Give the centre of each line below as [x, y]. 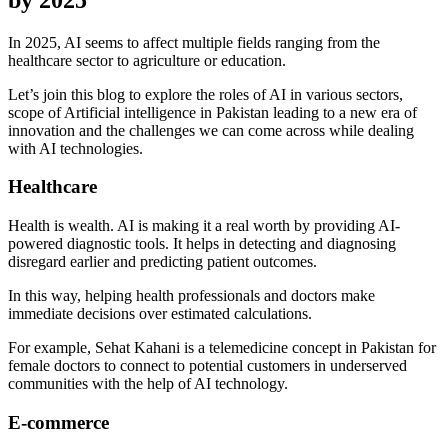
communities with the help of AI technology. [148, 384]
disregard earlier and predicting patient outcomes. [162, 262]
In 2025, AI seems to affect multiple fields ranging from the [194, 42]
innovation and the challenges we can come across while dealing [211, 130]
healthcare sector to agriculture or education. [147, 60]
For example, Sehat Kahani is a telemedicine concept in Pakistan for [222, 348]
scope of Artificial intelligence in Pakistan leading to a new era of [212, 112]
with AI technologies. [75, 148]
